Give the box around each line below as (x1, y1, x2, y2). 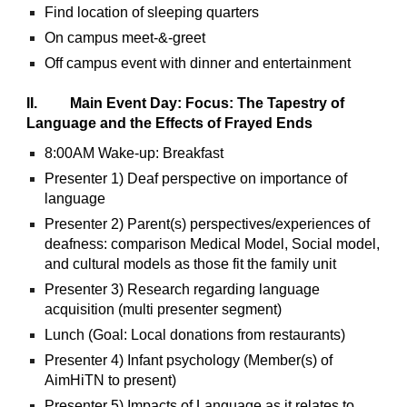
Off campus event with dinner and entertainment (45, 55, 352, 71)
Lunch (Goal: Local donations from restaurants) (45, 326, 346, 342)
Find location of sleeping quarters (45, 4, 260, 20)
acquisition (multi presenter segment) (45, 301, 283, 317)
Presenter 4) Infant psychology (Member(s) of (45, 352, 333, 368)
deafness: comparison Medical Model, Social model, (45, 235, 381, 252)
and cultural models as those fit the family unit (45, 255, 337, 272)
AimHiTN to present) (45, 372, 177, 388)
